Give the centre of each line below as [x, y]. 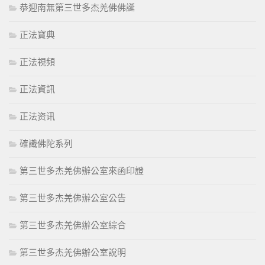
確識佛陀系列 [46, 143]
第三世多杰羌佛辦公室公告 [73, 198]
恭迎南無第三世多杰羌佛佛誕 [77, 7]
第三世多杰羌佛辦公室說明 [73, 252]
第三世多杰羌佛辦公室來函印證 [82, 171]
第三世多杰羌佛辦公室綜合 [73, 225]
